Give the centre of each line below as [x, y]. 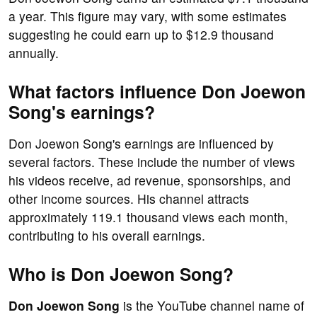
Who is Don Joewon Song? [121, 274]
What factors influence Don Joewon [157, 92]
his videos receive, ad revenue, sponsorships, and [150, 180]
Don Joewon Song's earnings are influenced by [141, 144]
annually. [34, 53]
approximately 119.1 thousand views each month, [148, 217]
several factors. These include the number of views [152, 162]
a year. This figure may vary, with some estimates [148, 16]
